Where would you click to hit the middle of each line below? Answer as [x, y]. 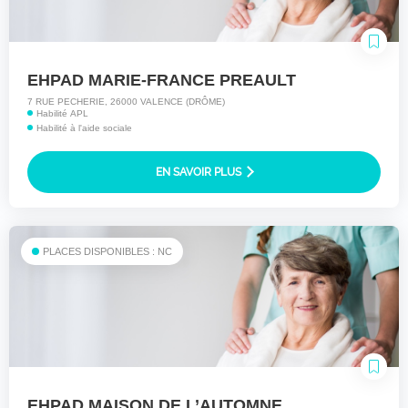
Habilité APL [62, 114]
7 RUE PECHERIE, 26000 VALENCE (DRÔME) [126, 102]
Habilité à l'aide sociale [84, 128]
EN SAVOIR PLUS [200, 173]
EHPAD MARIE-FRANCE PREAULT [162, 81]
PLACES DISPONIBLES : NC [107, 252]
